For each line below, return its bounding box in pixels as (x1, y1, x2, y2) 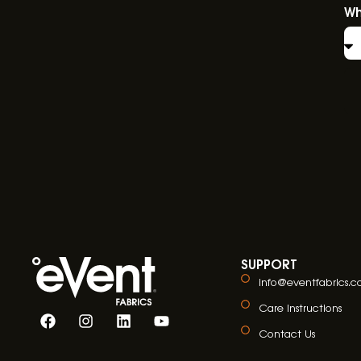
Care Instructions (258, 299, 342, 315)
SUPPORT (240, 252, 297, 273)
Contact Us (258, 325, 315, 341)
